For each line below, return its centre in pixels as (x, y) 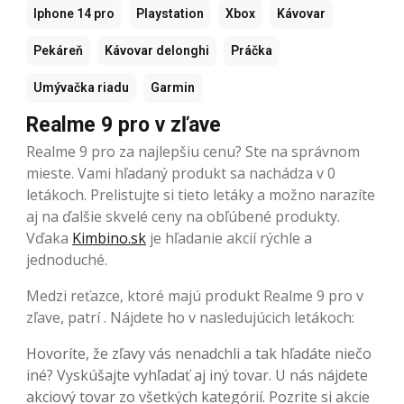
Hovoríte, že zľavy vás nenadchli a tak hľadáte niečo (199, 353)
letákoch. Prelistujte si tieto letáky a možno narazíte (201, 195)
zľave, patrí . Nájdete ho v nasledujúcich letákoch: (190, 317)
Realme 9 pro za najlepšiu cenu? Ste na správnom (193, 151)
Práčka (252, 50)
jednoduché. (67, 260)
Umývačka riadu (81, 87)
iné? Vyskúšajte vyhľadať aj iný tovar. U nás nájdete (197, 375)
